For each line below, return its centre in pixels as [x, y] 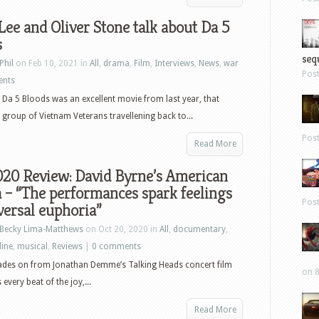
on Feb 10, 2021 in [52, 63]
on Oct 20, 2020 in [121, 229]
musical [32, 246]
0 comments [116, 246]
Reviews [67, 246]
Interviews [174, 63]
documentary [199, 229]
